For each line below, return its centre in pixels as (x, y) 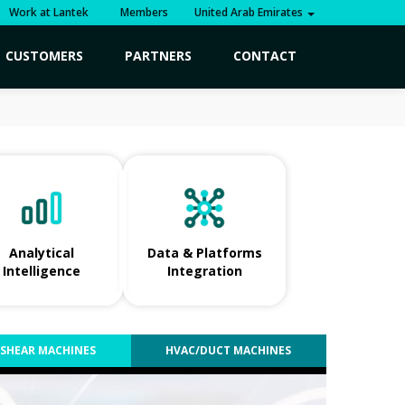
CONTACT (265, 56)
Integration (204, 270)
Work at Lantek (49, 12)
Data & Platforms (204, 252)
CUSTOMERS (44, 56)
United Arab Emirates (250, 12)
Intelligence (42, 270)
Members (141, 12)
